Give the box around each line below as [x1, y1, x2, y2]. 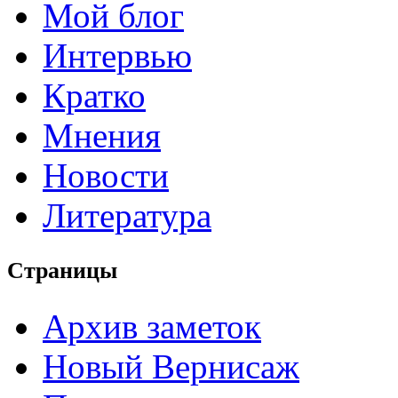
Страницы [7, 258, 117, 284]
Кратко [43, 76, 146, 115]
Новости [43, 156, 169, 195]
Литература [43, 196, 211, 235]
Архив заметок [43, 307, 261, 346]
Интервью [43, 36, 192, 76]
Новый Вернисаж [43, 347, 299, 386]
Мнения [43, 116, 161, 155]
